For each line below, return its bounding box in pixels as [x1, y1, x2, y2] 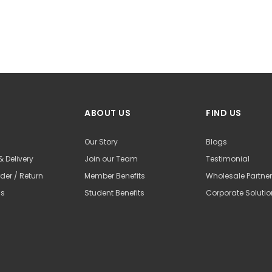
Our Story [84, 137, 118, 148]
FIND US [206, 107, 242, 120]
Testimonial [206, 154, 250, 165]
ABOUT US [84, 107, 131, 120]
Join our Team [84, 154, 138, 165]
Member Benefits [84, 171, 145, 182]
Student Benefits [84, 188, 144, 199]
